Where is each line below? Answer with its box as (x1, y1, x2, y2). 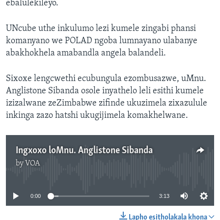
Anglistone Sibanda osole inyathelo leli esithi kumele (6, 86, 204, 96)
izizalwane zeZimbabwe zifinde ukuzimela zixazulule (6, 99, 207, 109)
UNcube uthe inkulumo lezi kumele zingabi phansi (6, 24, 196, 34)
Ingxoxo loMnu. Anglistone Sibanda (16, 146, 153, 156)
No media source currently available (46, 165, 182, 174)
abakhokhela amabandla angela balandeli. (6, 49, 166, 58)
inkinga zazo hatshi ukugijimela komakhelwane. (6, 111, 188, 121)
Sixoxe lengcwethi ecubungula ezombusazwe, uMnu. (6, 74, 206, 84)
